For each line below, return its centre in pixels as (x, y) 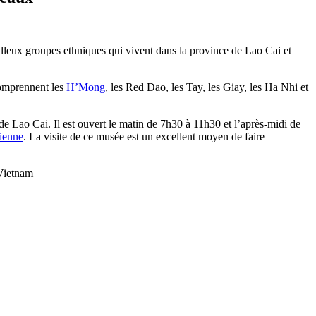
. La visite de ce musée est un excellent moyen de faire (144, 137)
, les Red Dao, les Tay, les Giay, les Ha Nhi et (207, 87)
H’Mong (86, 87)
